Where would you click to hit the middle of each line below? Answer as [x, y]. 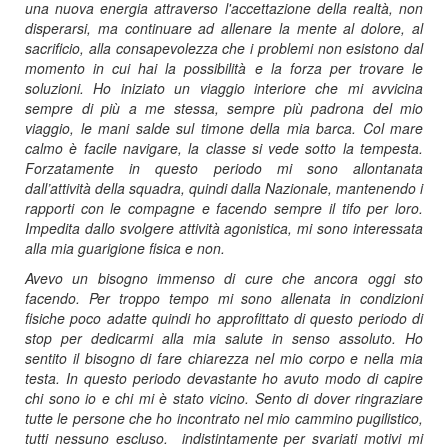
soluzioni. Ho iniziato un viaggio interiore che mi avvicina [224, 87]
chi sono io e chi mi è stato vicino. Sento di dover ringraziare [224, 397]
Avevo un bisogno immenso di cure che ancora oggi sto [224, 277]
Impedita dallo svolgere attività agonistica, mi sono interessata [224, 227]
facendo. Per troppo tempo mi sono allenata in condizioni [224, 297]
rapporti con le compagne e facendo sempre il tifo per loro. [224, 207]
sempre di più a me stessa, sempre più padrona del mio [224, 107]
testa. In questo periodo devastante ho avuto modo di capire [224, 377]
